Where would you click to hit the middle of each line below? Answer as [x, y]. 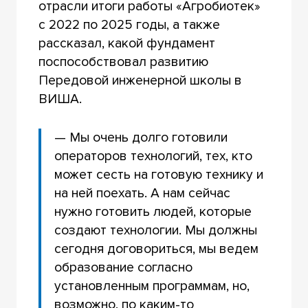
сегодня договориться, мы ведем [157, 249]
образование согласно [124, 267]
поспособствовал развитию [123, 62]
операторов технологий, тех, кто [154, 156]
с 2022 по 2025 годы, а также [129, 24]
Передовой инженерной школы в [140, 80]
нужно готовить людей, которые [153, 211]
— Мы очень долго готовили [141, 137]
